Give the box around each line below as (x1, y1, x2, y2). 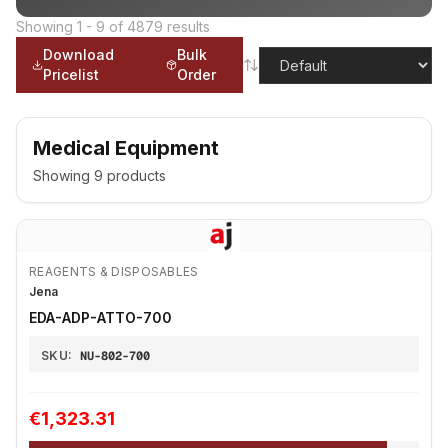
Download (43, 46, 115, 63)
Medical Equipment (33, 136, 219, 160)
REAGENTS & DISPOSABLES (29, 264, 199, 279)
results (167, 18, 210, 35)
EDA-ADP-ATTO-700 (29, 309, 172, 326)
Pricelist (43, 66, 100, 83)
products (103, 167, 166, 184)
